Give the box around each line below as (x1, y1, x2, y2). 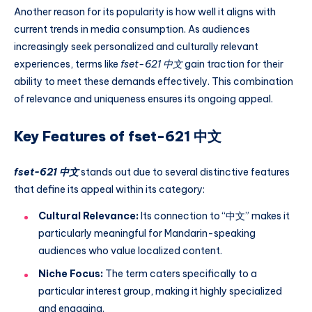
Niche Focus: (38, 267, 103, 281)
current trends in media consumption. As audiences (14, 22, 250, 36)
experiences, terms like (14, 57, 120, 70)
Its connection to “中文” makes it (139, 210, 290, 223)
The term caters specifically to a (103, 267, 257, 281)
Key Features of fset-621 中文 (14, 127, 221, 145)
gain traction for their (182, 57, 283, 70)
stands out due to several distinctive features (79, 166, 290, 179)
